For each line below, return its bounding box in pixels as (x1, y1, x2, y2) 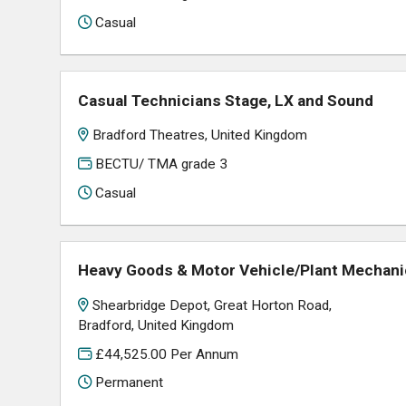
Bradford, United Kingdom (78, 317, 235, 334)
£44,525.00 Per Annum (92, 345, 239, 362)
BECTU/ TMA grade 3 (92, 155, 228, 172)
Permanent (92, 374, 164, 391)
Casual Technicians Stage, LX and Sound (78, 91, 374, 110)
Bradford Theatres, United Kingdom (92, 127, 308, 144)
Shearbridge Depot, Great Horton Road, (92, 297, 333, 314)
